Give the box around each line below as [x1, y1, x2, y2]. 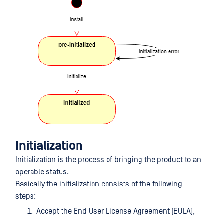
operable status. [15, 168, 69, 176]
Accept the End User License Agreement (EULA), [36, 207, 195, 216]
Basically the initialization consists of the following [15, 180, 182, 188]
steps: [15, 192, 36, 201]
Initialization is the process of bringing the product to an [15, 155, 201, 164]
